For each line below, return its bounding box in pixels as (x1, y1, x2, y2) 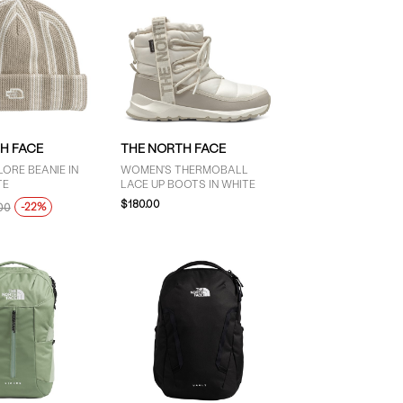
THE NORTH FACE (121, 141, 227, 157)
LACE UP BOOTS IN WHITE (121, 178, 256, 192)
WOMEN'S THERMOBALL (121, 164, 249, 177)
